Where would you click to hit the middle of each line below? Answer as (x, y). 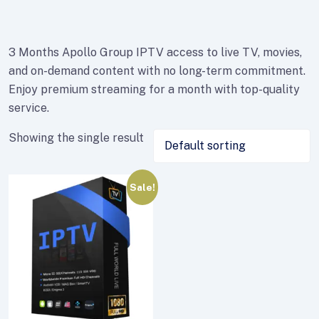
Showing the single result (76, 138)
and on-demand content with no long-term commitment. (157, 71)
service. (29, 108)
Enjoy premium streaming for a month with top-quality (154, 89)
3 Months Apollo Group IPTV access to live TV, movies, (155, 52)
